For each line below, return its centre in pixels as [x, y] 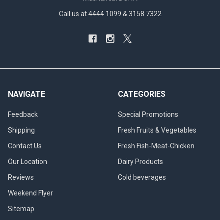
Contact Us [25, 146]
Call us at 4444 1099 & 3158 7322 [110, 14]
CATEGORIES [142, 94]
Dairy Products [140, 161]
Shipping [21, 130]
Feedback [23, 115]
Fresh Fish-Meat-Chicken [156, 146]
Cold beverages [142, 177]
